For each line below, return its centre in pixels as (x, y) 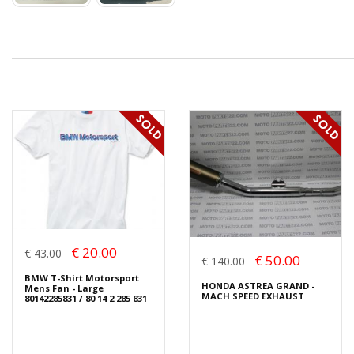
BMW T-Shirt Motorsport (82, 277)
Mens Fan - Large (64, 288)
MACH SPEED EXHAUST (253, 296)
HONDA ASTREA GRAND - (258, 286)
